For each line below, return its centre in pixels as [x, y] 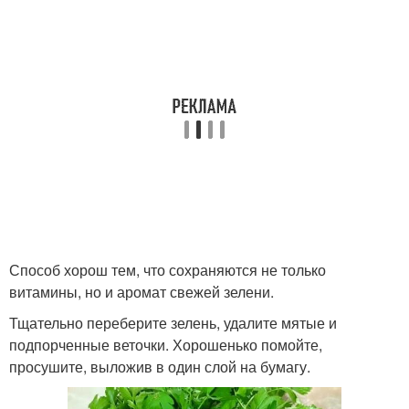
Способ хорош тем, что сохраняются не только [168, 270]
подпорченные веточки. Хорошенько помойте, [166, 345]
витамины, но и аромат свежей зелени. [142, 292]
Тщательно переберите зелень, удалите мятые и [173, 323]
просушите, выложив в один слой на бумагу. [160, 367]
